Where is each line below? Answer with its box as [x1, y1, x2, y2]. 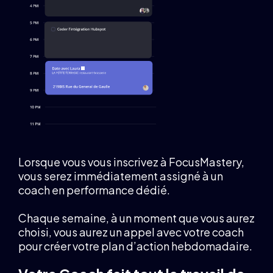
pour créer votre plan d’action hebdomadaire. [18, 239, 252, 253]
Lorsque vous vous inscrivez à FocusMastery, [18, 155, 244, 169]
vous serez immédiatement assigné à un [18, 169, 223, 183]
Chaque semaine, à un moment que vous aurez [18, 211, 255, 225]
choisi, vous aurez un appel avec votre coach [18, 225, 244, 239]
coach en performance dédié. [18, 183, 170, 197]
